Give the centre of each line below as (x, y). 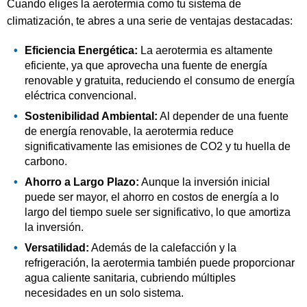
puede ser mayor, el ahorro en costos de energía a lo (151, 197)
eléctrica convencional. (80, 96)
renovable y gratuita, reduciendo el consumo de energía (159, 81)
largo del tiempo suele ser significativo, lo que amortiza (157, 212)
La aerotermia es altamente (205, 51)
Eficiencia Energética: (81, 51)
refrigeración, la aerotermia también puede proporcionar (159, 263)
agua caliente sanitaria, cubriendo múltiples (130, 278)
